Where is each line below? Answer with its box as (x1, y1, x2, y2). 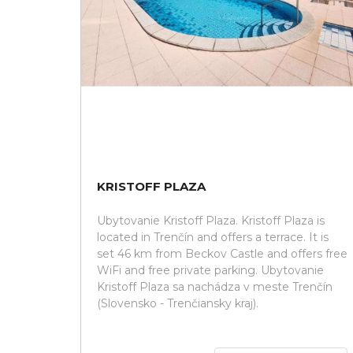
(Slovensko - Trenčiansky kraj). (97, 296, 258, 310)
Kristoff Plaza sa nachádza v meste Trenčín (97, 280, 333, 294)
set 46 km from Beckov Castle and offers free (97, 247, 347, 261)
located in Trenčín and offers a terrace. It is (97, 230, 329, 244)
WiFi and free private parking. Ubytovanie (97, 263, 324, 277)
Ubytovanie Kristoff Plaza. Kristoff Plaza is (97, 214, 325, 228)
